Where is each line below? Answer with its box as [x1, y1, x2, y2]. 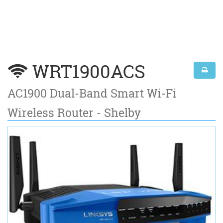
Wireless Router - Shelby [7, 105, 141, 120]
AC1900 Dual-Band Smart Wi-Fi [7, 85, 177, 101]
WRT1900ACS [28, 59, 145, 83]
